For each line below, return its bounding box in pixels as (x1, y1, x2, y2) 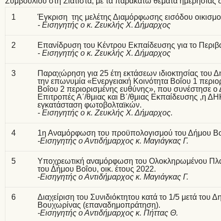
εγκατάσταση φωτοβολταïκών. (37, 99, 142, 110)
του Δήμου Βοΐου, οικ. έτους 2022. (37, 163, 156, 175)
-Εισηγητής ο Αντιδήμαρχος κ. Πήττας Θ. (37, 207, 178, 219)
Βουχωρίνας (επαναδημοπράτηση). (37, 199, 160, 211)
